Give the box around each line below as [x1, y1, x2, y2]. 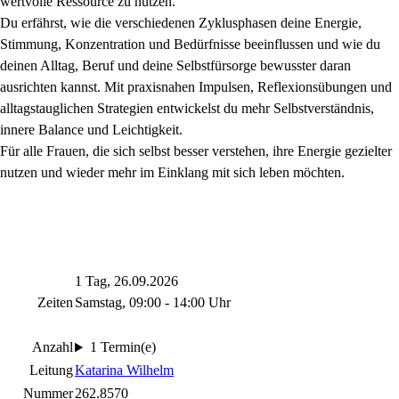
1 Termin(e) [89, 339, 156, 355]
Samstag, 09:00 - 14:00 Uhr [75, 295, 231, 311]
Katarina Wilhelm [75, 362, 174, 379]
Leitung [29, 362, 73, 379]
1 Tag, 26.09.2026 [75, 273, 178, 289]
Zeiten [37, 295, 73, 311]
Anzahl [32, 339, 73, 355]
